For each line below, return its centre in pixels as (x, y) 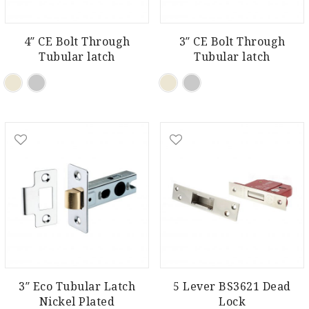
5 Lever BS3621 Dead (232, 287)
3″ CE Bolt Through (232, 42)
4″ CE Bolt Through (77, 42)
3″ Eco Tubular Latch (77, 287)
